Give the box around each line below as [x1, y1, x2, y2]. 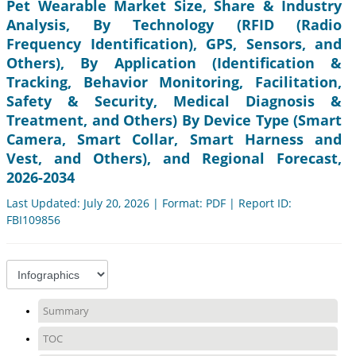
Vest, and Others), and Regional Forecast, [6, 149, 342, 168]
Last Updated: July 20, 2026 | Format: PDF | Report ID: [6, 195, 292, 211]
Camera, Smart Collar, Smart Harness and [6, 130, 342, 149]
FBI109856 [6, 212, 60, 228]
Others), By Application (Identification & [6, 53, 342, 73]
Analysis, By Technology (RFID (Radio [6, 15, 342, 35]
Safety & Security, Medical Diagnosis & [6, 91, 342, 111]
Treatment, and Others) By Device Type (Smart [6, 110, 342, 130]
